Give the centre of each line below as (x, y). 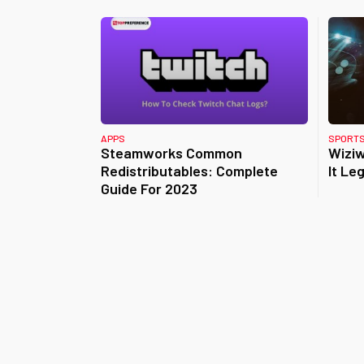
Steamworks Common (171, 153)
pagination (166, 320)
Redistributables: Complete (189, 171)
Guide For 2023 (149, 188)
